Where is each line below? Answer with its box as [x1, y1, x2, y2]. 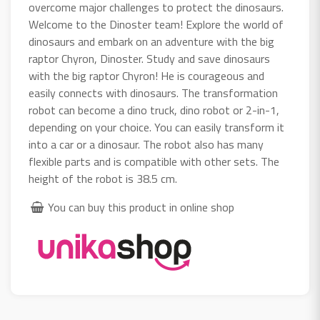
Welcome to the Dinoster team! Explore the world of [29, 16, 284, 34]
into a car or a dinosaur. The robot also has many [29, 136, 264, 154]
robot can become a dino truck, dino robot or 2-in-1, [29, 101, 279, 119]
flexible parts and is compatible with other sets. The [29, 153, 279, 171]
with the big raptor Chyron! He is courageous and [29, 67, 264, 85]
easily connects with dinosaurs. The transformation [29, 84, 278, 102]
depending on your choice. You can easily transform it [29, 119, 284, 136]
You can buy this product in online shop [48, 199, 235, 216]
